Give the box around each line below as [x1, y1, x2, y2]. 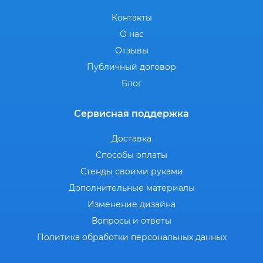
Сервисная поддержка [74, 108, 189, 120]
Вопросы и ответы [92, 215, 171, 227]
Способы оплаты [96, 150, 167, 161]
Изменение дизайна [87, 199, 176, 210]
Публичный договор [87, 62, 176, 73]
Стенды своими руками [80, 166, 183, 177]
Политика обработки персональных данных [36, 232, 227, 243]
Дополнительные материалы [68, 183, 195, 194]
